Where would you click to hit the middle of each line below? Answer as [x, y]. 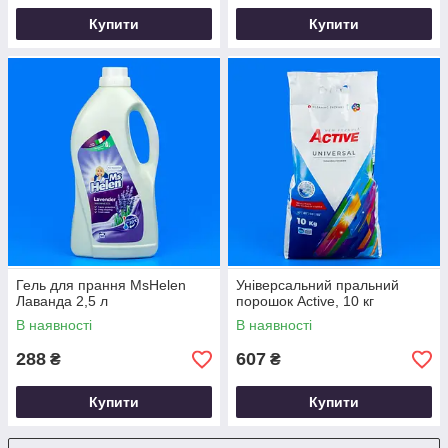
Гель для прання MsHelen [101, 285]
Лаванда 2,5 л [62, 301]
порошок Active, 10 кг [305, 301]
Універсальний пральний [317, 285]
